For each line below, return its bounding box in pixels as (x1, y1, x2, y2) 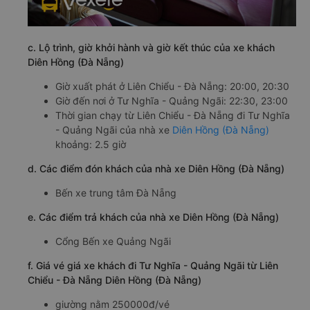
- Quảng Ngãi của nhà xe (55, 124, 172, 136)
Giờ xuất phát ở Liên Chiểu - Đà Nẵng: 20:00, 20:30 (55, 80, 289, 93)
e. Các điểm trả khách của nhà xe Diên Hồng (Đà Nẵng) (28, 211, 279, 224)
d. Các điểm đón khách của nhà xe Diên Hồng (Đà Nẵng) (28, 163, 284, 175)
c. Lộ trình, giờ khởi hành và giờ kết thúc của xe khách (28, 42, 275, 54)
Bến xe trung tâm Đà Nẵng (55, 187, 176, 199)
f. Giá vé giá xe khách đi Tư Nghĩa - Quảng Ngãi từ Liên (28, 259, 278, 272)
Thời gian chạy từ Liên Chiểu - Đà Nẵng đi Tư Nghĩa (55, 109, 290, 122)
